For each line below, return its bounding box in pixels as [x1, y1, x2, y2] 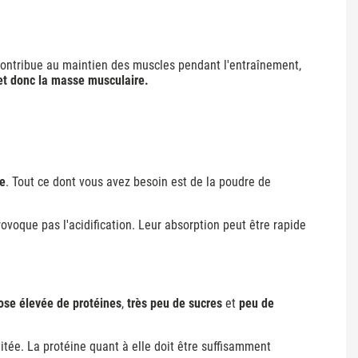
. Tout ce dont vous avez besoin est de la [6, 173, 219, 189]
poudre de [219, 173, 271, 189]
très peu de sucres [127, 295, 222, 311]
